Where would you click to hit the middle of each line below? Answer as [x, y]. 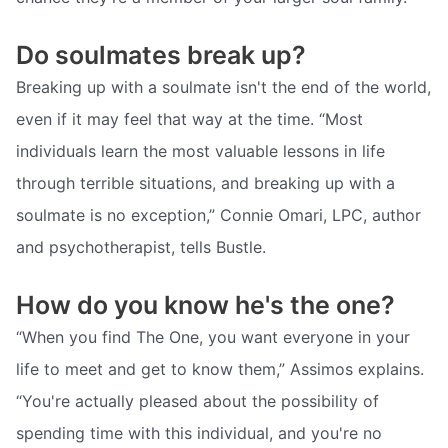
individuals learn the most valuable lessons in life [200, 151]
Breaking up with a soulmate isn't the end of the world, [223, 87]
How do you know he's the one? [205, 304]
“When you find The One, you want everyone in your [213, 336]
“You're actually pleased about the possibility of [197, 400]
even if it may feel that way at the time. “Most [189, 119]
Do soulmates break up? [161, 55]
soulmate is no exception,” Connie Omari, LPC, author [218, 215]
